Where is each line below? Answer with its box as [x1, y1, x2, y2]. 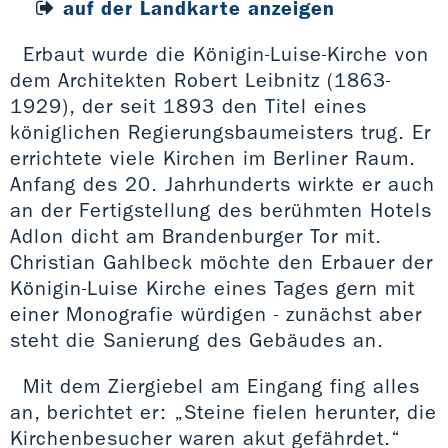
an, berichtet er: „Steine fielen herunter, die [10, 399, 437, 424]
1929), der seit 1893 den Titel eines [10, 93, 367, 118]
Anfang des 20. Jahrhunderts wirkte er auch [10, 171, 435, 196]
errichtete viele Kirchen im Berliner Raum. [10, 145, 416, 170]
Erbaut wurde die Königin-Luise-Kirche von [23, 41, 429, 66]
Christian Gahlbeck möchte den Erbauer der [10, 249, 433, 274]
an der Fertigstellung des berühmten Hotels [10, 197, 432, 222]
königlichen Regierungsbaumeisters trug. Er [10, 119, 431, 144]
